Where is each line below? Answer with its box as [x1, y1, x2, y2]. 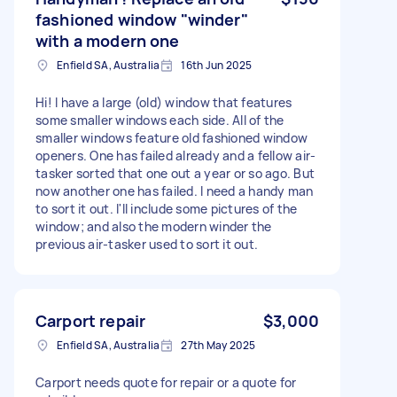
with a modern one [35, 29, 180, 51]
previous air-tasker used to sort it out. [35, 235, 258, 253]
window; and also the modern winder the [35, 217, 272, 235]
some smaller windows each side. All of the [35, 111, 284, 128]
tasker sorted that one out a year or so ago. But [35, 164, 315, 182]
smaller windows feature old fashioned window [35, 128, 307, 146]
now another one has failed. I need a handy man [35, 182, 314, 199]
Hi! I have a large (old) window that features [35, 93, 292, 111]
